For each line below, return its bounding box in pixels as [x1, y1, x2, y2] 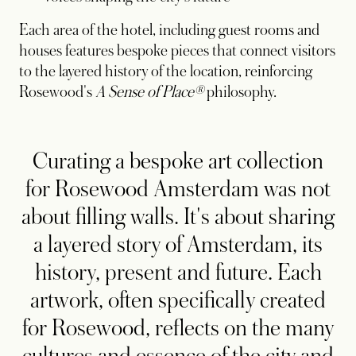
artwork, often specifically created [30, 288, 326, 314]
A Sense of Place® [95, 83, 203, 102]
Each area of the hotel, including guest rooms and [19, 21, 319, 40]
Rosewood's [19, 83, 95, 102]
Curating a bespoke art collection [33, 149, 323, 175]
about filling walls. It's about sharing [21, 204, 335, 230]
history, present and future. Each [34, 260, 322, 286]
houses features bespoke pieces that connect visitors [19, 42, 335, 60]
